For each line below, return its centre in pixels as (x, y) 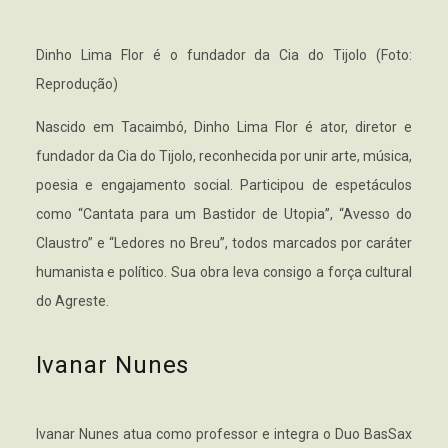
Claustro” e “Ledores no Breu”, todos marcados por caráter (224, 243)
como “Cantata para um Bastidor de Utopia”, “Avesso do (224, 214)
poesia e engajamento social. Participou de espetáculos (224, 185)
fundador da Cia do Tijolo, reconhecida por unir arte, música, (224, 156)
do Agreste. (72, 301)
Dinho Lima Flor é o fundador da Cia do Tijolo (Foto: (224, 55)
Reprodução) (76, 84)
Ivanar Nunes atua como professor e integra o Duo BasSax (224, 434)
